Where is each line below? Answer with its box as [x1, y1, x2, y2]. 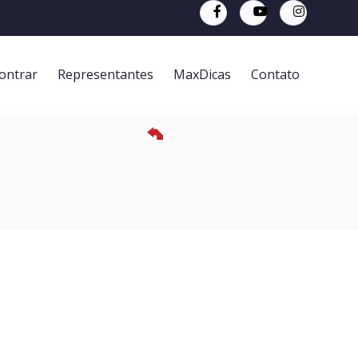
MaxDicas [173, 66, 231, 83]
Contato [251, 66, 300, 83]
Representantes [58, 66, 153, 83]
